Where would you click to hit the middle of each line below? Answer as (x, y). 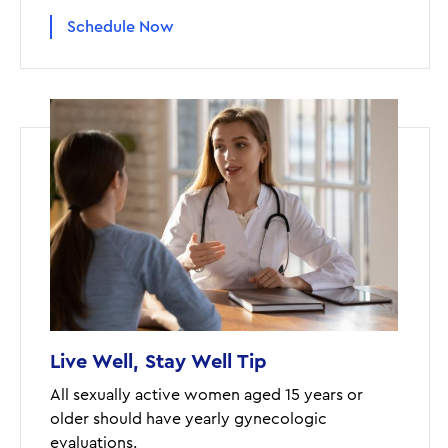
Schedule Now (120, 26)
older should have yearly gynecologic (188, 418)
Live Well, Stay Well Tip (158, 361)
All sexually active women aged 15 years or (206, 394)
